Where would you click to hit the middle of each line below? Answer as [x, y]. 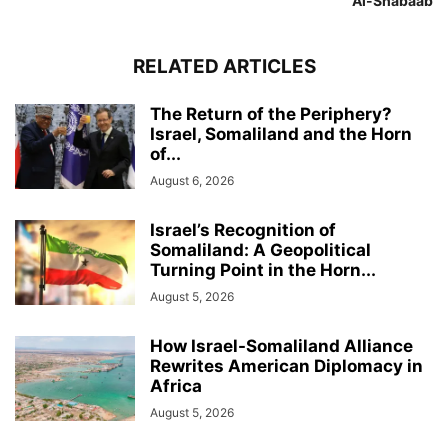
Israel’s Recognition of [243, 229]
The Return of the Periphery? [271, 113]
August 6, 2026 [192, 180]
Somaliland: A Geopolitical [260, 249]
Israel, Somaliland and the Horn [281, 133]
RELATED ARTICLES [224, 66]
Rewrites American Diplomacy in [286, 365]
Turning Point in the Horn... [263, 269]
